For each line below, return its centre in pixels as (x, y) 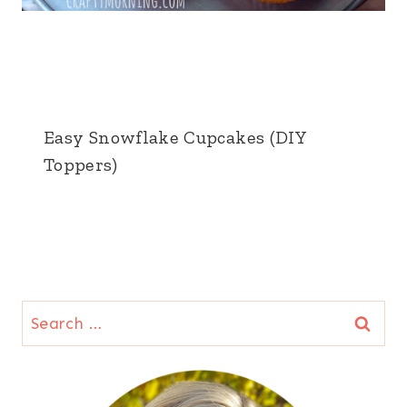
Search (48, 315)
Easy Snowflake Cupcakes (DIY (175, 137)
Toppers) (80, 164)
